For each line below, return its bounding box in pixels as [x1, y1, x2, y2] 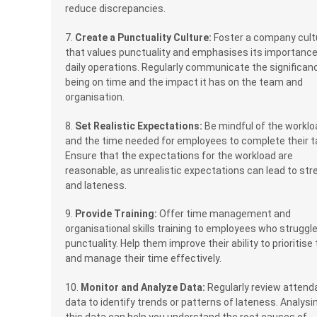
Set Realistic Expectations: [75, 120, 202, 132]
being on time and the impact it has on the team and [65, 76, 303, 88]
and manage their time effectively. [65, 253, 221, 265]
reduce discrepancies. [65, 3, 166, 15]
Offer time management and [157, 208, 291, 220]
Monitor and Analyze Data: [81, 281, 205, 293]
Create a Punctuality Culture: [75, 32, 212, 44]
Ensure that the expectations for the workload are [65, 149, 293, 161]
